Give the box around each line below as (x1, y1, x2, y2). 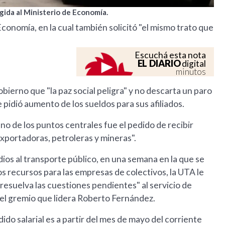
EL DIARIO (137, 58, 181, 69)
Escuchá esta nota (135, 50, 206, 61)
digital (180, 58, 206, 69)
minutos (176, 66, 206, 77)
